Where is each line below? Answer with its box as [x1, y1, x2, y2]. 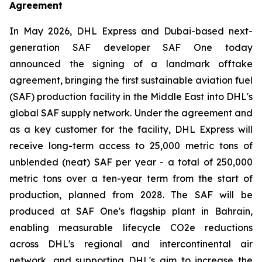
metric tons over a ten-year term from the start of [9, 172, 253, 184]
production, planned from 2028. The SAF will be [9, 188, 253, 201]
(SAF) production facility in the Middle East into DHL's [9, 90, 253, 102]
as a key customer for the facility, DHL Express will [9, 123, 253, 135]
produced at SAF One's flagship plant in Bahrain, [9, 205, 253, 217]
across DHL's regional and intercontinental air [9, 237, 253, 250]
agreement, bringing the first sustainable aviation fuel [9, 74, 253, 86]
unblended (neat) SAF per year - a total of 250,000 [9, 156, 253, 168]
